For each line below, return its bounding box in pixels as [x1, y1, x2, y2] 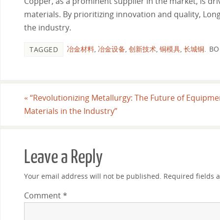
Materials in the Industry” [24, 105, 117, 116]
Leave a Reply [24, 146, 103, 167]
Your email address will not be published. [24, 171, 162, 181]
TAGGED [29, 44, 58, 54]
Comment [24, 190, 63, 201]
